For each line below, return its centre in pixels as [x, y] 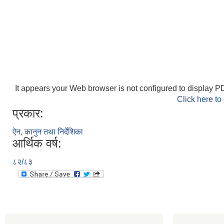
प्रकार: [28, 113]
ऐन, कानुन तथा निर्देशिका [48, 132]
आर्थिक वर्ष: [37, 143]
